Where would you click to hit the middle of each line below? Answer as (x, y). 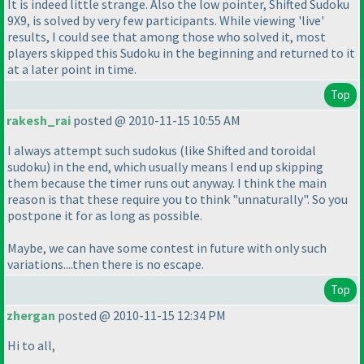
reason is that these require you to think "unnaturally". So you (178, 199)
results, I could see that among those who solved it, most (167, 36)
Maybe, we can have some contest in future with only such (167, 248)
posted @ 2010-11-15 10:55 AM (156, 121)
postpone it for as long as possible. (105, 216)
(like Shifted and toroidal (248, 151)
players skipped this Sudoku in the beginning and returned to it (181, 52)
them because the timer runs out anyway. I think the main (167, 183)
